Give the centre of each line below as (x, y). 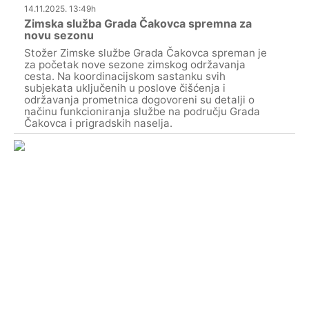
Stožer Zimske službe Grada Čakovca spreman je (146, 53)
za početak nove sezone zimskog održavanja (135, 65)
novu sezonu (59, 36)
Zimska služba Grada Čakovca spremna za (138, 24)
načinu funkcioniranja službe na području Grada (142, 112)
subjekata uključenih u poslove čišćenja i (125, 88)
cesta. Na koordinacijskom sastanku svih (125, 77)
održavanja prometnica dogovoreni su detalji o (139, 100)
